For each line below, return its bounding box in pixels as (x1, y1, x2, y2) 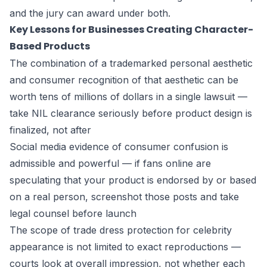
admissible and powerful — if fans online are (10, 157, 211, 169)
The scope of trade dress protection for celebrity (10, 224, 232, 236)
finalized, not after (10, 124, 91, 136)
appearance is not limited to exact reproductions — (10, 241, 241, 253)
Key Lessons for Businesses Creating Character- (10, 23, 253, 36)
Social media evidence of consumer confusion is (10, 141, 228, 153)
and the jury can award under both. (10, 7, 170, 19)
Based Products (10, 39, 90, 53)
